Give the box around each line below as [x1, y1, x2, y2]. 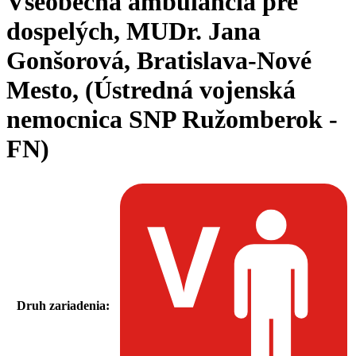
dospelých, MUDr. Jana [6, 17, 261, 46]
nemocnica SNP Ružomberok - [6, 105, 338, 134]
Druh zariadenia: [16, 298, 110, 312]
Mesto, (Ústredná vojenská [6, 75, 296, 105]
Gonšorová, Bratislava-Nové [6, 46, 311, 75]
